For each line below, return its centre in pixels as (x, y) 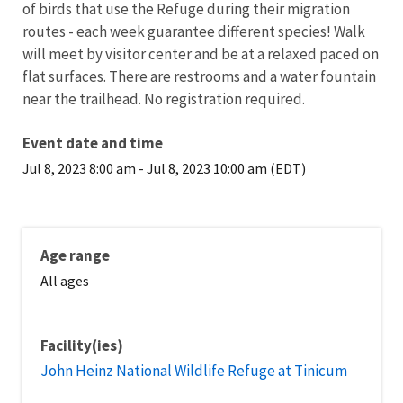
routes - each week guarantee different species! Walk (194, 31)
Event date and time (93, 143)
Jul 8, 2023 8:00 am (79, 168)
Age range (75, 255)
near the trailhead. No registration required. (165, 99)
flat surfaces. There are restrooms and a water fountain (199, 76)
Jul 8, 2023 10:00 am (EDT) (226, 168)
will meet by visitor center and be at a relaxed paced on (201, 54)
